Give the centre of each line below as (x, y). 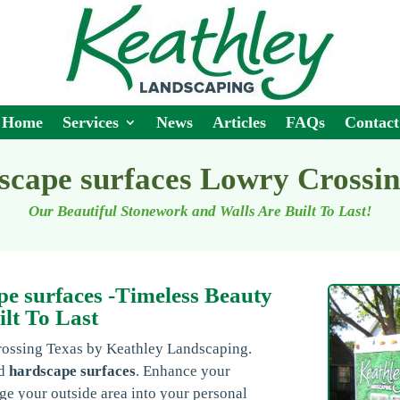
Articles (239, 122)
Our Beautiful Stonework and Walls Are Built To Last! (200, 211)
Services (90, 122)
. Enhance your (183, 371)
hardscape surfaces (73, 371)
